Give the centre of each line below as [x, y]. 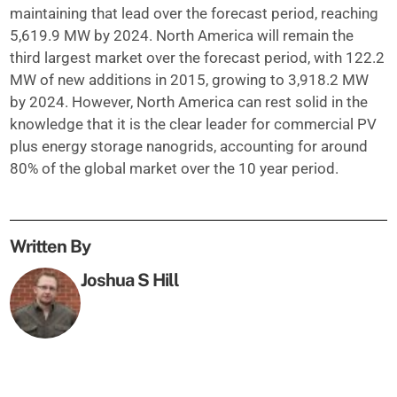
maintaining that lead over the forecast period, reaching [195, 13]
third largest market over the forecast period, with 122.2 [198, 57]
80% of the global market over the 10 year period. [175, 168]
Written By [51, 246]
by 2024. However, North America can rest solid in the [189, 101]
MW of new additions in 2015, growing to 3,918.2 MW [190, 79]
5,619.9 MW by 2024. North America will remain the [182, 35]
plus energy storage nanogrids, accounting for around [189, 146]
